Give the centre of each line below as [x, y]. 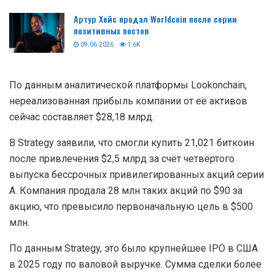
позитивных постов [111, 31]
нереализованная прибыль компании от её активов [128, 101]
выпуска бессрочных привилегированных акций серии [137, 174]
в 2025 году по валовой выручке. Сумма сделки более [135, 264]
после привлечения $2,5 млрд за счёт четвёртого [122, 158]
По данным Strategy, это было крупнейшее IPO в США [134, 248]
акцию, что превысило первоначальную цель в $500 [131, 206]
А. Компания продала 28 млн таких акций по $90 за [126, 190]
